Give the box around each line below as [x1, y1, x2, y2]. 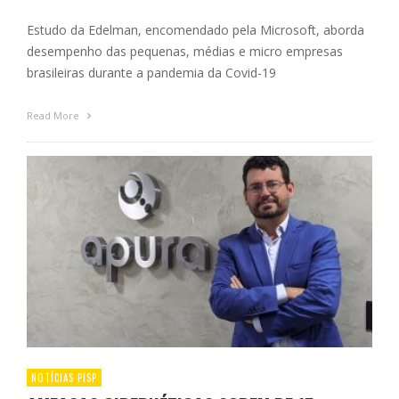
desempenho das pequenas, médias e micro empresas [27, 43, 343, 61]
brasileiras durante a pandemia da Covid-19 [27, 64, 276, 82]
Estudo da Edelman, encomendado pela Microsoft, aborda [27, 21, 364, 39]
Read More [27, 109, 82, 123]
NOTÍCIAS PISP [31, 370, 97, 386]
